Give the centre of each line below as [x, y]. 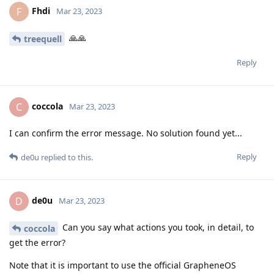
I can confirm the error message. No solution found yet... [126, 133]
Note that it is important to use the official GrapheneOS [123, 265]
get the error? [37, 242]
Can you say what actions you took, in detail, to [157, 227]
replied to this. [66, 157]
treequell [43, 39]
